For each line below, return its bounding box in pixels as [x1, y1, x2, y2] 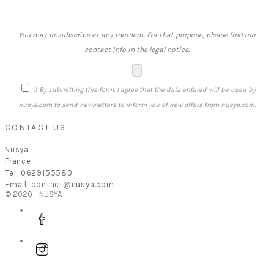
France [5, 156, 31, 166]
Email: [5, 179, 32, 189]
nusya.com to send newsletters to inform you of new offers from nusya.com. [18, 100, 256, 109]
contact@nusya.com [31, 179, 114, 189]
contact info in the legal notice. [84, 45, 190, 54]
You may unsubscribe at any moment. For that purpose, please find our [18, 30, 256, 39]
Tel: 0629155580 [5, 168, 73, 177]
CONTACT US [5, 122, 66, 133]
